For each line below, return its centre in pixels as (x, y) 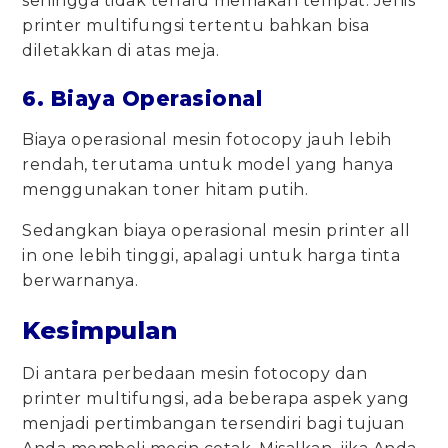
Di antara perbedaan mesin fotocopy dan (195, 374)
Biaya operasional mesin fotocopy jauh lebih (207, 140)
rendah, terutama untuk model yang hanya (208, 165)
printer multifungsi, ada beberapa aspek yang (216, 399)
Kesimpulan (103, 331)
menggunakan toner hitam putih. (165, 190)
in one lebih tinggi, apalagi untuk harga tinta (211, 256)
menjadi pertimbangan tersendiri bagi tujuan (213, 424)
